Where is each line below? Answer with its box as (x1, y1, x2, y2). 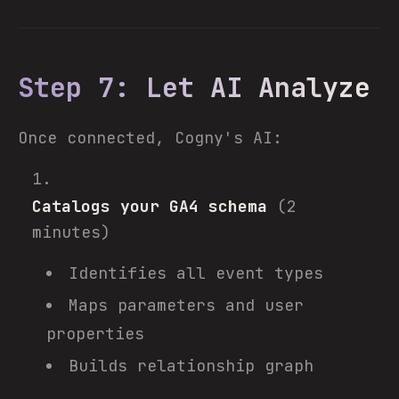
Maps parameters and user (69, 295, 304, 315)
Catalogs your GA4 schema (32, 196, 267, 216)
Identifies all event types (69, 263, 323, 283)
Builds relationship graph (69, 355, 313, 376)
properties (46, 323, 144, 344)
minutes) (32, 222, 110, 242)
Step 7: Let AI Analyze (18, 69, 370, 105)
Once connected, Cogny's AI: (18, 127, 282, 148)
